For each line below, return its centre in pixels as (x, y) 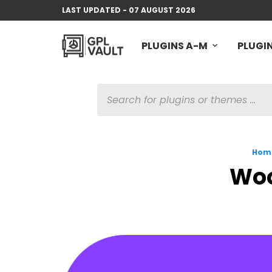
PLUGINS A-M (175, 46)
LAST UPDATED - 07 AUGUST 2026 (129, 10)
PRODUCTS (120, 89)
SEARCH (113, 100)
